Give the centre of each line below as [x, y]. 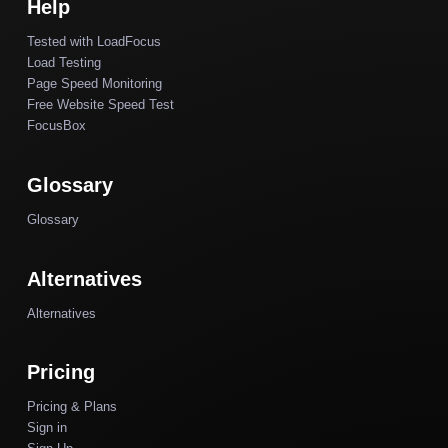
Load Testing [64, 63]
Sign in [47, 428]
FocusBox [56, 126]
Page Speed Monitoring [94, 84]
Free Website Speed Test [100, 105]
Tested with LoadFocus [94, 42]
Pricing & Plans [72, 407]
